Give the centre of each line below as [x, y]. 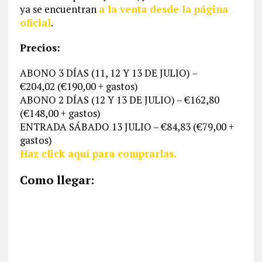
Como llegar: [57, 180]
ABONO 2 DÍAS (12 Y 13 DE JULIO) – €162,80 [119, 99]
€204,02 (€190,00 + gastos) [79, 86]
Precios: [40, 47]
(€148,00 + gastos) [60, 113]
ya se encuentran [59, 9]
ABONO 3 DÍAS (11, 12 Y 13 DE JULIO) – [108, 73]
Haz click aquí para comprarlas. [98, 153]
